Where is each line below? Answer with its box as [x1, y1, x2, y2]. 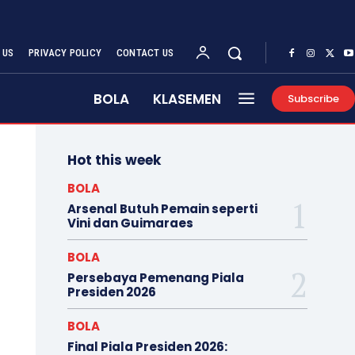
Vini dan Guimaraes [67, 214, 193, 231]
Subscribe [288, 90, 339, 106]
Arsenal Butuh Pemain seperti [67, 200, 258, 217]
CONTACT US [116, 46, 174, 59]
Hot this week [67, 150, 161, 170]
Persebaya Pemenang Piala [67, 269, 244, 286]
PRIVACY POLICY [29, 46, 101, 59]
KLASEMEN [153, 89, 221, 109]
